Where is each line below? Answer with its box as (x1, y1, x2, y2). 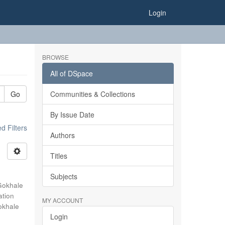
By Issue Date (50, 109, 94, 120)
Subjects (50, 171, 77, 181)
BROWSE (42, 53, 69, 61)
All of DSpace (50, 68, 93, 78)
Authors (50, 130, 75, 140)
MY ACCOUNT (42, 196, 83, 204)
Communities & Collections (50, 89, 135, 99)
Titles (50, 151, 67, 161)
